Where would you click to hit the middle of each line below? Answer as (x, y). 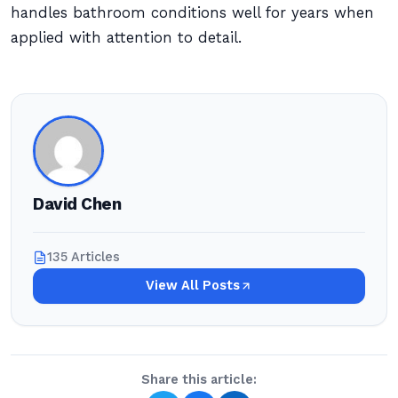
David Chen (77, 204)
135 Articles (84, 257)
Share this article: (199, 380)
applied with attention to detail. (126, 38)
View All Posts (193, 286)
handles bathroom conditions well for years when (192, 13)
